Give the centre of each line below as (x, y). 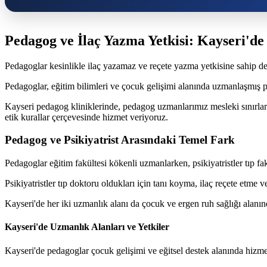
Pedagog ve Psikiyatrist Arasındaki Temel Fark (120, 140)
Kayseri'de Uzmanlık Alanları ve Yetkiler (87, 227)
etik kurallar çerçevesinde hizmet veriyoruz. (86, 117)
